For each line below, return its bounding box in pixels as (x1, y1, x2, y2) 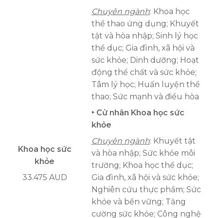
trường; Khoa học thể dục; (91, 161, 193, 170)
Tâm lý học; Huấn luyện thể (91, 80, 200, 90)
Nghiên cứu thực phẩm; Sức (91, 185, 201, 195)
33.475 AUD (22, 173, 67, 182)
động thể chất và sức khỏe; (91, 68, 197, 77)
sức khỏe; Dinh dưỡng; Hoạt (91, 55, 199, 65)
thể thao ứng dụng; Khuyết (91, 19, 199, 29)
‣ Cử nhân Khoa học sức (91, 108, 184, 118)
